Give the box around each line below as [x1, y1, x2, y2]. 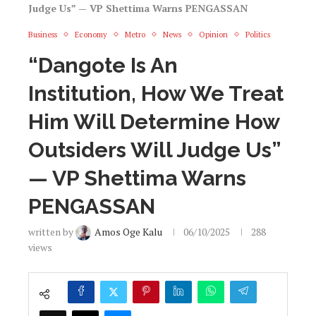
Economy [75, 29, 107, 39]
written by [28, 224, 75, 238]
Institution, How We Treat [28, 80, 284, 106]
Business [28, 29, 57, 39]
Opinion [199, 29, 228, 39]
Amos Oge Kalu [95, 224, 162, 238]
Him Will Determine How [28, 109, 279, 134]
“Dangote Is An [28, 52, 178, 78]
